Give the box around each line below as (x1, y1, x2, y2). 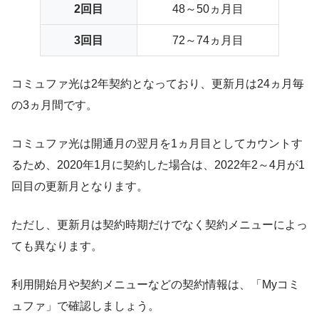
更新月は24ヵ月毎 (211, 77, 304, 90)
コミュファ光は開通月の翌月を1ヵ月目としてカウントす (11, 137, 303, 150)
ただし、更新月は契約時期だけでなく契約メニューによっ (11, 218, 308, 231)
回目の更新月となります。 (11, 179, 148, 192)
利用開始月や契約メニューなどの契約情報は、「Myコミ (11, 278, 300, 291)
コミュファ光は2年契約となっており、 (11, 77, 211, 90)
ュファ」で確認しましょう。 (11, 299, 159, 312)
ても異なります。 (11, 239, 103, 252)
